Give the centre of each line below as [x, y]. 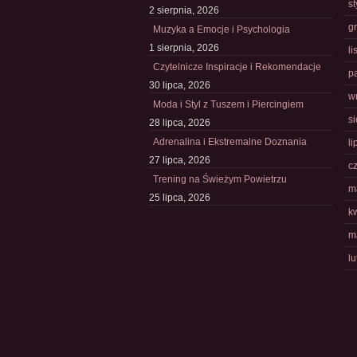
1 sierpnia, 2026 [184, 48]
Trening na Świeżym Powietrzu [220, 179]
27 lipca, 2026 [180, 160]
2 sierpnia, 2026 [184, 10]
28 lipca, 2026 [180, 123]
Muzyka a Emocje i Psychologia [222, 29]
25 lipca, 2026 [180, 198]
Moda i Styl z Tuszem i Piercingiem [228, 104]
